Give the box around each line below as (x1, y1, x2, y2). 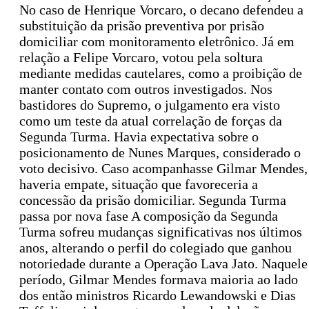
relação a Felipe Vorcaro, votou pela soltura (19, 50, 263, 66)
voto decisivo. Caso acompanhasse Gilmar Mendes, (19, 161, 308, 177)
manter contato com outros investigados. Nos (19, 81, 272, 97)
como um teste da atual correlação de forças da (19, 113, 282, 129)
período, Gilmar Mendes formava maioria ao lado (19, 272, 298, 288)
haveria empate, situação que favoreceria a (19, 177, 258, 192)
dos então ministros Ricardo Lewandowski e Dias (19, 288, 296, 303)
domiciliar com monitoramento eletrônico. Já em (19, 34, 295, 50)
